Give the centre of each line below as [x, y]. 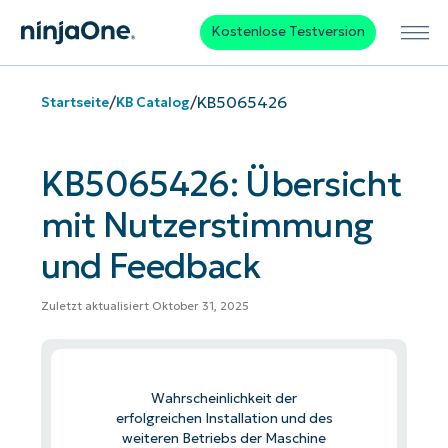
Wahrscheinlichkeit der [224, 398]
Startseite [74, 102]
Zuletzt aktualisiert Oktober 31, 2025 [144, 306]
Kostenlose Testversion [287, 32]
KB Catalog [152, 102]
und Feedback [150, 266]
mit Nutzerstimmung [207, 225]
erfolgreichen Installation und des [224, 418]
